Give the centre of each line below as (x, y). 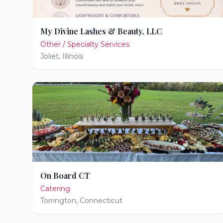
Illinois (73, 56)
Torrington (58, 201)
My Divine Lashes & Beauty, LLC (101, 31)
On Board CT (65, 175)
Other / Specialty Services (85, 44)
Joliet (50, 56)
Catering (55, 189)
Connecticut (101, 201)
